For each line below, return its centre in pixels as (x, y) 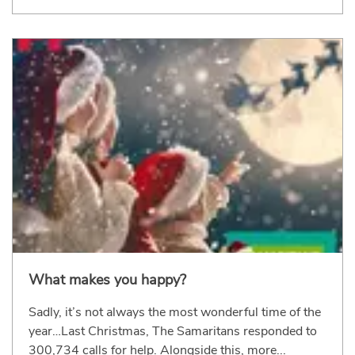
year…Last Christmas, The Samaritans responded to (173, 332)
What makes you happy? (107, 280)
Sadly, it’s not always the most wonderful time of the (175, 313)
